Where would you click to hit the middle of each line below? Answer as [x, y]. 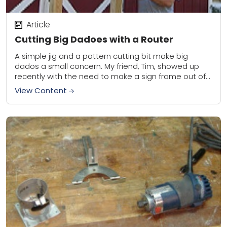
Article [38, 24]
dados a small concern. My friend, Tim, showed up [107, 66]
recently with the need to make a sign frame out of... [112, 77]
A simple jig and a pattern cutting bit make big [101, 56]
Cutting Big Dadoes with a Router [94, 40]
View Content [42, 91]
